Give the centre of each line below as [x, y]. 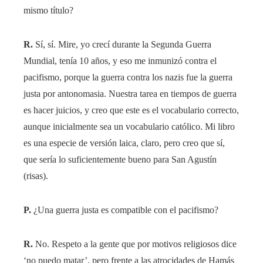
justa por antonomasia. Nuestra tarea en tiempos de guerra [130, 94]
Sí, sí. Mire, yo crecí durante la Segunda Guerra [122, 45]
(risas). [36, 176]
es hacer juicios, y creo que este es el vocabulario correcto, [131, 110]
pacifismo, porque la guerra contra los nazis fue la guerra [128, 77]
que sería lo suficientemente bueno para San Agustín [120, 160]
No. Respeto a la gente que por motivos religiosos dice [135, 244]
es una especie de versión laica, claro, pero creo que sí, [124, 143]
